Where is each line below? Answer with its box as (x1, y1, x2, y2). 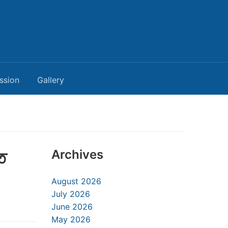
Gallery (37, 75, 64, 85)
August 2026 (51, 176, 101, 186)
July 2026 (51, 189, 90, 199)
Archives (51, 147, 103, 162)
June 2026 (51, 202, 93, 212)
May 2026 (51, 214, 91, 224)
